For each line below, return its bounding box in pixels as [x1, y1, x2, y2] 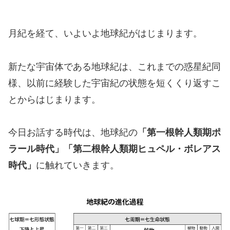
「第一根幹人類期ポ [138, 127, 221, 138]
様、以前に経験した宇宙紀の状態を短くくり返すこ [8, 78, 221, 88]
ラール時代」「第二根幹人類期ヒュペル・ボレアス [8, 144, 221, 155]
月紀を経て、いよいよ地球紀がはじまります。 [8, 28, 202, 39]
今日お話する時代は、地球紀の [8, 127, 138, 138]
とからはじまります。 [8, 94, 101, 105]
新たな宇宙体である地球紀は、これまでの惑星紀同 [8, 61, 221, 72]
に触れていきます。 [36, 160, 119, 171]
